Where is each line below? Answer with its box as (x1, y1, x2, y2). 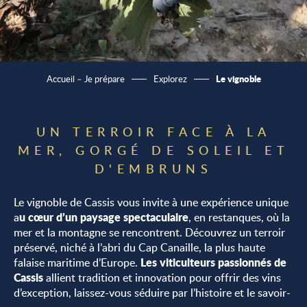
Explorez (153, 73, 187, 85)
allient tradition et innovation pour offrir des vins (43, 270, 281, 285)
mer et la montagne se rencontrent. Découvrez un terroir (14, 225, 285, 240)
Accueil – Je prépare (46, 73, 125, 85)
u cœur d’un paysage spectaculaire (19, 209, 188, 225)
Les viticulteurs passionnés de (140, 254, 286, 270)
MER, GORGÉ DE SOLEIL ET (17, 141, 290, 158)
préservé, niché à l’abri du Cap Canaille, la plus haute (14, 240, 265, 255)
